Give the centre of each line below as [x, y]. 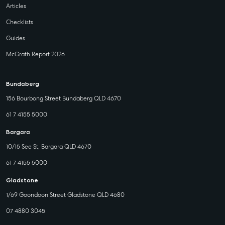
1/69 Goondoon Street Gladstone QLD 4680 [65, 195]
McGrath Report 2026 [35, 54]
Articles [16, 6]
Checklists [20, 22]
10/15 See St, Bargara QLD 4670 [49, 147]
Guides [16, 38]
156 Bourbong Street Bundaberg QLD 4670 [64, 98]
